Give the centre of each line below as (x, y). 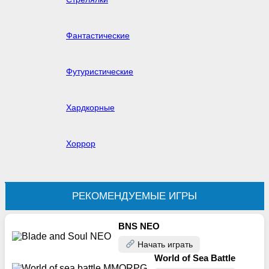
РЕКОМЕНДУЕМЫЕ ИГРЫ (134, 196)
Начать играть (164, 244)
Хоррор (81, 143)
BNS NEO (139, 226)
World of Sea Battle (195, 258)
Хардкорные (90, 107)
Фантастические (98, 35)
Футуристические (100, 71)
